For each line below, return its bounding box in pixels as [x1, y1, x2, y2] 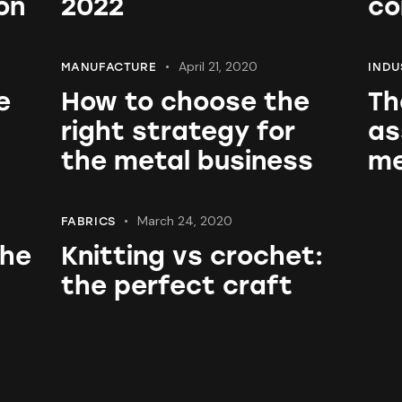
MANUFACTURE [60, 60, 157, 74]
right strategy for [60, 116, 295, 147]
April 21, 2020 [178, 58, 258, 75]
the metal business [60, 145, 313, 177]
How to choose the [60, 86, 310, 118]
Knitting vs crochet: [60, 240, 323, 272]
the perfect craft [60, 270, 293, 301]
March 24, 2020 [137, 213, 233, 230]
